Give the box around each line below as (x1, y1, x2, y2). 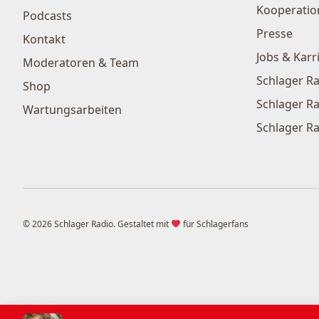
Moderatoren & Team (23, 54, 139, 70)
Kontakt (23, 31, 66, 47)
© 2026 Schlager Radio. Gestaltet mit (23, 218, 171, 231)
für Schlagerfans (180, 218, 249, 231)
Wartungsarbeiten (23, 101, 122, 117)
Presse (256, 25, 293, 41)
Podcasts (23, 7, 72, 23)
